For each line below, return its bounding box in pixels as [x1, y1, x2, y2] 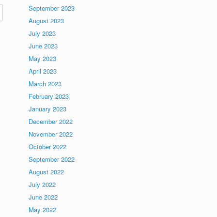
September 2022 [29, 155, 75, 164]
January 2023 [29, 104, 67, 113]
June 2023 [29, 41, 58, 50]
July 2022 [29, 180, 56, 189]
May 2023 [29, 54, 57, 63]
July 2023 [29, 29, 56, 38]
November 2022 [29, 129, 73, 139]
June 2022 [29, 192, 58, 201]
